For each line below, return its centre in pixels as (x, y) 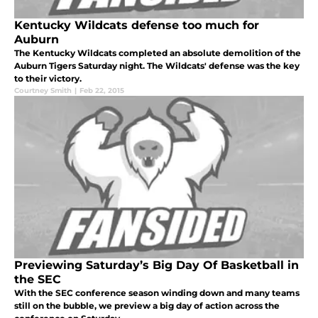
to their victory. (48, 79)
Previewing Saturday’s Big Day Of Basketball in (157, 265)
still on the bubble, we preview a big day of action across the (147, 306)
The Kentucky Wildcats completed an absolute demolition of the (158, 53)
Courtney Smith (43, 91)
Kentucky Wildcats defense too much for (137, 26)
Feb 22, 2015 (102, 91)
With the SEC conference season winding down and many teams (157, 293)
